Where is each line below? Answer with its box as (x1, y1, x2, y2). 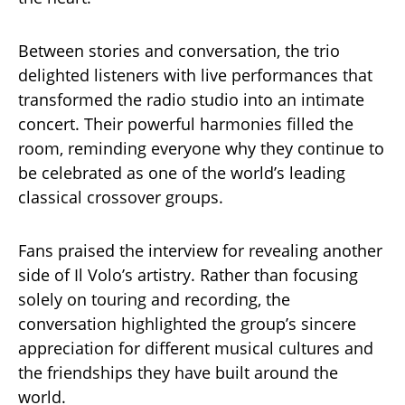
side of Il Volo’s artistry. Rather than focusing (18, 263, 358, 286)
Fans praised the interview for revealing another (18, 239, 382, 261)
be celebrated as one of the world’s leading (18, 161, 345, 184)
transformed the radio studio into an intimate (18, 88, 364, 110)
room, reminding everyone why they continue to (18, 137, 384, 159)
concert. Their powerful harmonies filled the (18, 112, 353, 135)
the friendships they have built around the (18, 361, 338, 383)
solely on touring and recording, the (18, 287, 290, 310)
